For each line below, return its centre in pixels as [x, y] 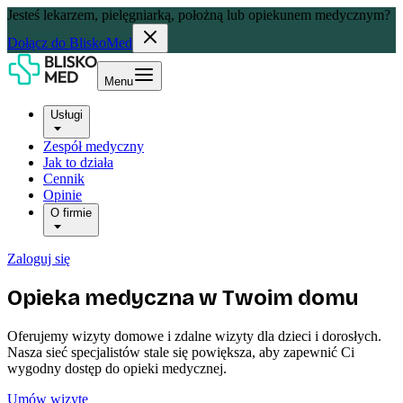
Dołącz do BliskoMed [70, 43]
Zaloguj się [39, 259]
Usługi [67, 115]
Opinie [63, 195]
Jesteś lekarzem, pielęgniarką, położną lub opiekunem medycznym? [199, 15]
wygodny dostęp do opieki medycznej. [117, 368]
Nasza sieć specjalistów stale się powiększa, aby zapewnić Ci [181, 352]
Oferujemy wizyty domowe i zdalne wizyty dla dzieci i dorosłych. [194, 336]
